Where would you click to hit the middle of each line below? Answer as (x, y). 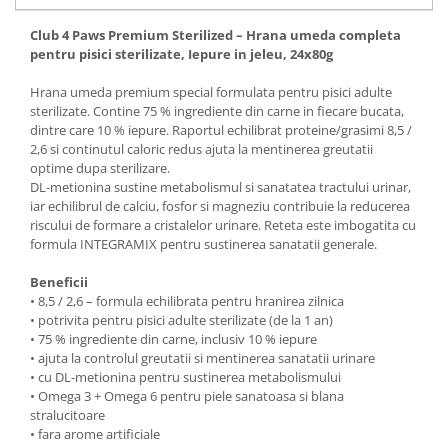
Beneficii (59, 281)
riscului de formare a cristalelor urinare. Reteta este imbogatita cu (223, 224)
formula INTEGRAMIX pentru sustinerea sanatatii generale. (203, 243)
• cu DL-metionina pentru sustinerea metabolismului (185, 376)
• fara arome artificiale (95, 433)
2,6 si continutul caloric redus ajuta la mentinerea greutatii (201, 148)
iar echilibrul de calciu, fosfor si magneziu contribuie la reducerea (220, 205)
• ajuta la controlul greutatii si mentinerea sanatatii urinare (202, 357)
